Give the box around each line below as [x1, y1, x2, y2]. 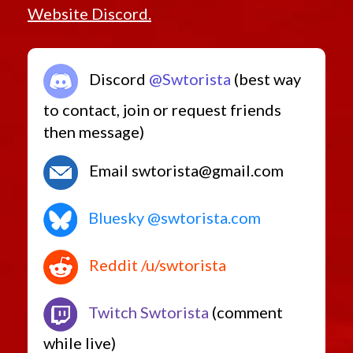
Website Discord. [28, 4, 151, 24]
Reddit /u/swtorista [86, 255, 226, 275]
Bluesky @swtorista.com [85, 208, 261, 228]
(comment [209, 303, 283, 322]
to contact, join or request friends [43, 100, 281, 120]
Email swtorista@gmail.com [86, 161, 284, 180]
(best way [231, 69, 301, 89]
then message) [43, 122, 144, 142]
